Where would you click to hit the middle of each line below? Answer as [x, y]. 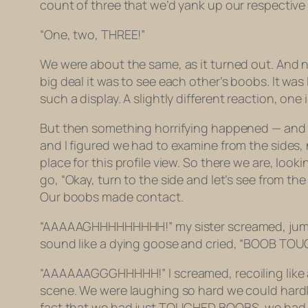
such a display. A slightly [108, 99]
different [200, 99]
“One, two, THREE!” [93, 35]
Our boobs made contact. [112, 197]
